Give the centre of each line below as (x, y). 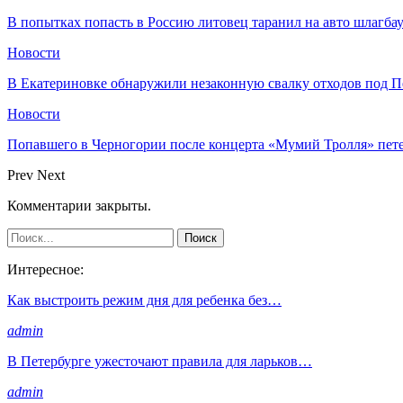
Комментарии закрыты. (79, 205)
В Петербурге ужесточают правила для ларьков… (160, 361)
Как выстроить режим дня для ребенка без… (144, 300)
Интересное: (45, 269)
